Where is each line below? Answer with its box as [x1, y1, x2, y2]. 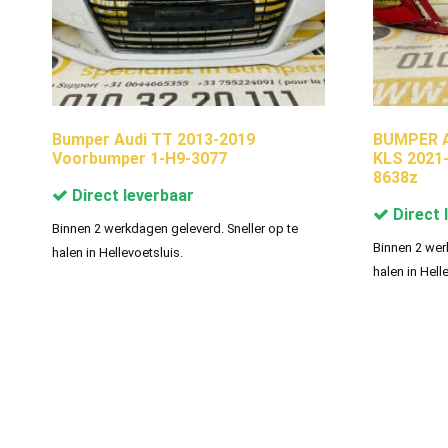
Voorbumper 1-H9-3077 [52, 148, 227, 168]
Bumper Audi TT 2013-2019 [52, 129, 255, 149]
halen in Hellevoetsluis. [52, 244, 183, 260]
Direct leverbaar [68, 185, 194, 205]
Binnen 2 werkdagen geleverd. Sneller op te [52, 220, 298, 236]
